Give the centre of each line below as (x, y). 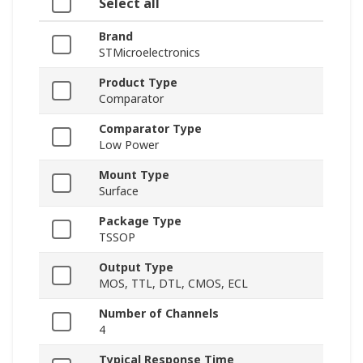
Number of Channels (159, 314)
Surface (119, 191)
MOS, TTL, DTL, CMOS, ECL (173, 284)
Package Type (140, 221)
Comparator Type (150, 129)
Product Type (138, 83)
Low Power (129, 145)
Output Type (136, 267)
